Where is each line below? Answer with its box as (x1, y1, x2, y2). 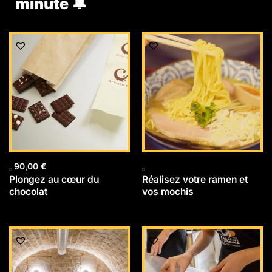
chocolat (9, 185, 47, 197)
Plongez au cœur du (9, 173, 99, 185)
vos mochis (142, 185, 194, 197)
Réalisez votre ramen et (142, 173, 248, 185)
